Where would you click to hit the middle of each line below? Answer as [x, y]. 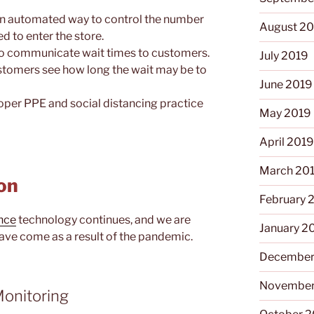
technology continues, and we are [103, 220]
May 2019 [286, 114]
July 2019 [284, 56]
